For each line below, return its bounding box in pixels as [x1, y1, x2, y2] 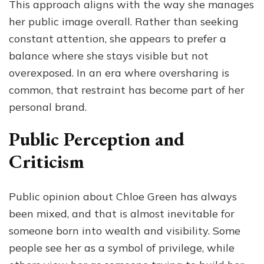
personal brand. [9, 100, 87, 114]
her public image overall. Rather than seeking [9, 14, 239, 28]
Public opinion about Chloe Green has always [9, 190, 237, 204]
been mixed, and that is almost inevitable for [9, 207, 235, 221]
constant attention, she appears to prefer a [9, 31, 226, 45]
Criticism [9, 148, 84, 174]
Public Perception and [9, 126, 184, 151]
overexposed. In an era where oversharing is [9, 65, 229, 80]
